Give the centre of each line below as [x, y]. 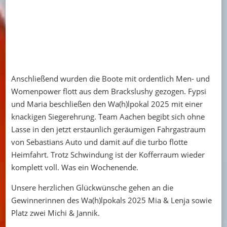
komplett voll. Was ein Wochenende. [74, 167]
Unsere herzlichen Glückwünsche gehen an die [92, 187]
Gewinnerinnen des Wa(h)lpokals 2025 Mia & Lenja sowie [111, 200]
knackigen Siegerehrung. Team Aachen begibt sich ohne [108, 116]
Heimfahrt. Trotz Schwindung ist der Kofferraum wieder [108, 154]
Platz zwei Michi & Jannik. [55, 213]
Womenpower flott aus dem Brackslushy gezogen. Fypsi [108, 91]
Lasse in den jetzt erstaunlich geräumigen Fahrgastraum [108, 129]
